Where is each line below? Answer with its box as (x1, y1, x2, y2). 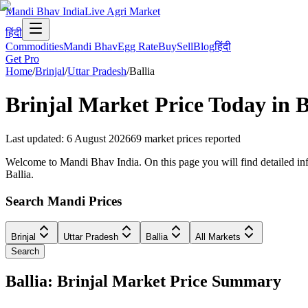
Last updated (5, 132, 61, 144)
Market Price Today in (73, 92, 296, 118)
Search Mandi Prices (5, 193, 122, 208)
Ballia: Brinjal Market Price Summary (5, 272, 281, 291)
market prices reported (144, 132, 241, 144)
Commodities (5, 41, 63, 52)
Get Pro (5, 53, 39, 65)
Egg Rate (118, 41, 158, 52)
